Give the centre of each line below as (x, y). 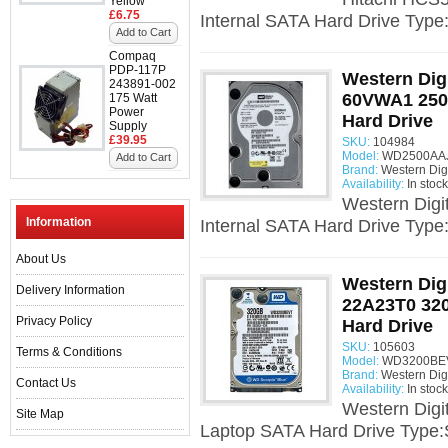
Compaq (132, 56)
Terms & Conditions (69, 352)
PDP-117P (137, 70)
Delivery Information (70, 290)
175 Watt (133, 98)
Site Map (40, 414)
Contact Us (46, 383)
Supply (128, 126)
